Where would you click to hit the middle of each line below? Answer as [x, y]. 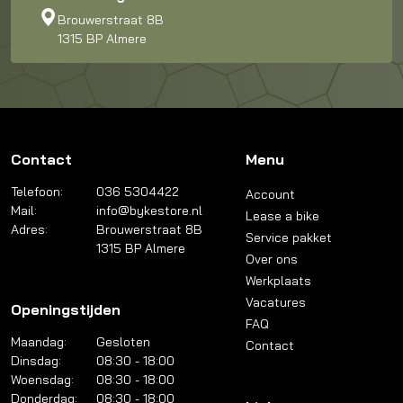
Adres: [29, 229]
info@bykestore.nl [149, 210]
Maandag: [39, 341]
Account [271, 194]
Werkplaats [279, 280]
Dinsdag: [36, 360]
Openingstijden [66, 309]
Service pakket [289, 237]
